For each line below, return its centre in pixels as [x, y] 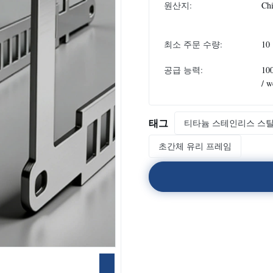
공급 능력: [183, 70]
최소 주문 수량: [193, 44]
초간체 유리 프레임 [195, 146]
